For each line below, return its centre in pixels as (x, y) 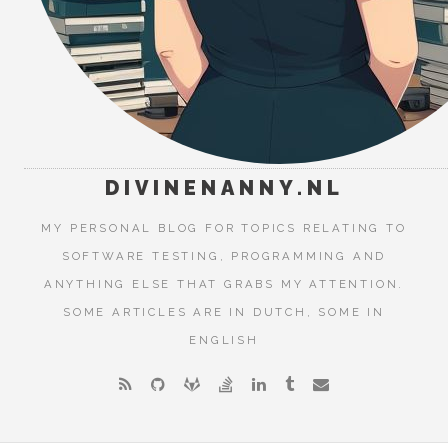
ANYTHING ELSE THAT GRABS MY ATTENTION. (224, 283)
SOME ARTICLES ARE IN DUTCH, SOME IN (224, 311)
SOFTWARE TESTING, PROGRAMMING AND (224, 255)
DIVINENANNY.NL (224, 188)
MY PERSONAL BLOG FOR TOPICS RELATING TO (224, 227)
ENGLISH (224, 339)
